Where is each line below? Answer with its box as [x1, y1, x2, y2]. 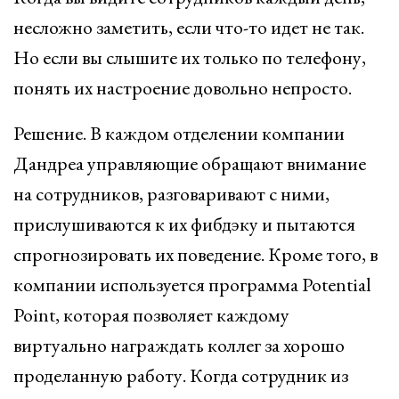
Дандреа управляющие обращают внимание [13, 151, 366, 176]
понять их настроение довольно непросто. [13, 75, 352, 101]
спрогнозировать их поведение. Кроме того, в [13, 241, 378, 267]
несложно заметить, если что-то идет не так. [13, 14, 364, 40]
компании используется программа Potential [13, 272, 371, 297]
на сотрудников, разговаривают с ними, [13, 181, 330, 207]
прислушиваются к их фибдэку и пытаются [13, 211, 355, 237]
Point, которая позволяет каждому [13, 302, 289, 328]
